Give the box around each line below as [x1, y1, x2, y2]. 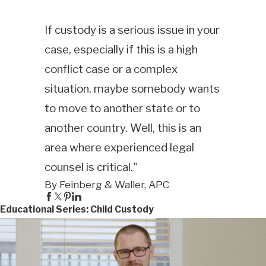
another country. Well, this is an [44, 121, 201, 135]
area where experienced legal [44, 141, 194, 155]
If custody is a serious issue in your [44, 23, 220, 37]
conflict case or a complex [44, 62, 178, 77]
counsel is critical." [44, 160, 138, 175]
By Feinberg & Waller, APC [44, 178, 169, 191]
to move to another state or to [44, 102, 200, 116]
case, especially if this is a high [44, 43, 198, 57]
